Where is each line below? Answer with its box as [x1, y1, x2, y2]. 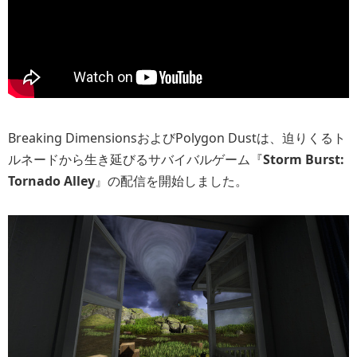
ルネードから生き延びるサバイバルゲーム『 [8, 150, 263, 168]
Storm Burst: [263, 150, 344, 168]
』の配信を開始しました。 [95, 171, 248, 190]
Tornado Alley [8, 171, 95, 190]
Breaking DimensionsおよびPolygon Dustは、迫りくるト [8, 128, 346, 147]
